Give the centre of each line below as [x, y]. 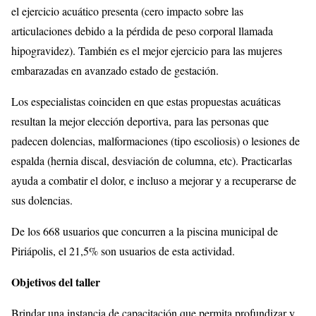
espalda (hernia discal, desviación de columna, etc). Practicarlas [152, 160]
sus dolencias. [42, 200]
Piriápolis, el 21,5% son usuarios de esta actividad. [123, 250]
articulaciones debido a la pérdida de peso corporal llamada [142, 30]
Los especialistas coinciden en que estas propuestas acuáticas [146, 101]
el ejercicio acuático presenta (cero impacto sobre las [127, 11]
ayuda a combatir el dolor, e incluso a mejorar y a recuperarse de [154, 180]
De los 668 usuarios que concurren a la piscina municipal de [145, 231]
